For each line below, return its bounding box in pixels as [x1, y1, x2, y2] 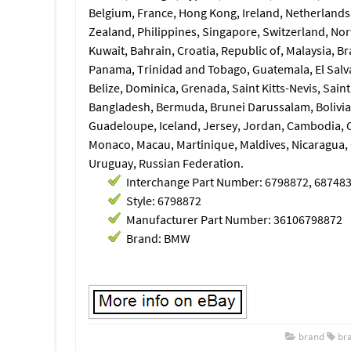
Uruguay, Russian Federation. [89, 154, 244, 171]
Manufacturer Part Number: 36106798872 [126, 211, 342, 227]
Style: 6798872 [126, 192, 201, 208]
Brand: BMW [126, 230, 190, 246]
